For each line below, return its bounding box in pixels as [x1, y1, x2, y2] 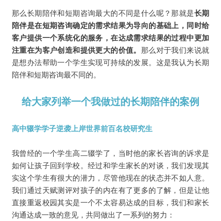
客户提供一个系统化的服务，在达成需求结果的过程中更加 [11, 33, 210, 42]
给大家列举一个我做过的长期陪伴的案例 [22, 96, 199, 107]
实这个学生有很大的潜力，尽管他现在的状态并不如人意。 [11, 173, 210, 182]
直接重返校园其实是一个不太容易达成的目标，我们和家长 [11, 198, 210, 207]
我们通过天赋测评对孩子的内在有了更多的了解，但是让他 [11, 185, 210, 194]
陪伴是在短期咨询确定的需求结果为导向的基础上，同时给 [11, 21, 210, 30]
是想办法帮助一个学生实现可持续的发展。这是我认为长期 [11, 58, 210, 67]
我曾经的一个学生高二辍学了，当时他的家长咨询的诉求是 [11, 148, 210, 157]
